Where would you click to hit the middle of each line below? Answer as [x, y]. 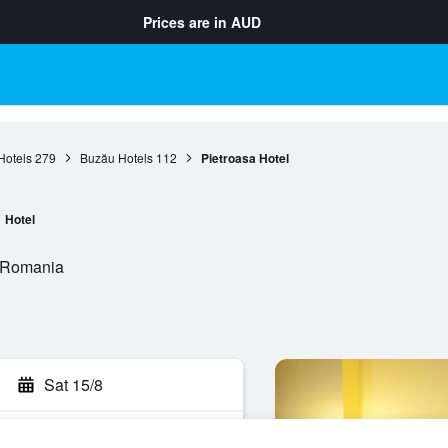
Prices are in [187, 22]
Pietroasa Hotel [244, 158]
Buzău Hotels [116, 157]
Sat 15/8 [73, 384]
